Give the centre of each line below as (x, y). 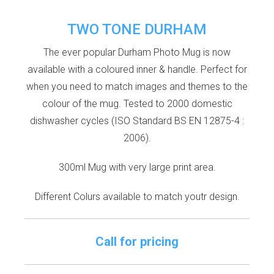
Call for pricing (137, 241)
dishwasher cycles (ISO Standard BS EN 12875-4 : (137, 120)
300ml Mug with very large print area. (137, 167)
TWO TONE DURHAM (137, 29)
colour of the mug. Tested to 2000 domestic (137, 103)
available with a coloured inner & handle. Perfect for (137, 69)
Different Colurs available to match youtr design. (137, 196)
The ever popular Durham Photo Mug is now (137, 52)
